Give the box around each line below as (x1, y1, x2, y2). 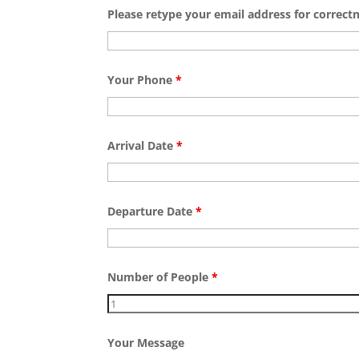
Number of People (107, 269, 212, 285)
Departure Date (107, 204, 196, 220)
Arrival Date (107, 138, 177, 154)
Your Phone (107, 72, 176, 88)
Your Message (107, 335, 185, 351)
